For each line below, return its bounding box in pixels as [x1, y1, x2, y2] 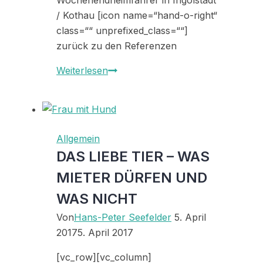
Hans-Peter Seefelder [74, 211, 171, 224]
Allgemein [56, 133, 100, 145]
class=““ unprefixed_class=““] [56, 25, 191, 37]
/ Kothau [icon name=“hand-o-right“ [56, 9, 217, 22]
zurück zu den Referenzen [56, 40, 177, 52]
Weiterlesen [56, 65, 108, 77]
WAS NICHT [56, 190, 137, 208]
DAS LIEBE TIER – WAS [56, 148, 210, 166]
